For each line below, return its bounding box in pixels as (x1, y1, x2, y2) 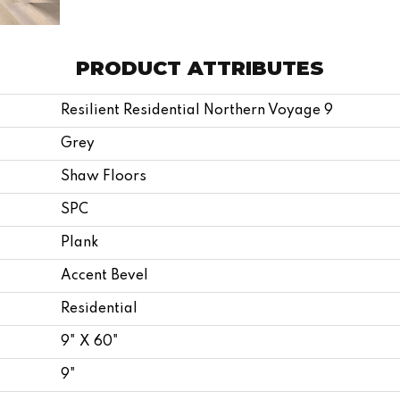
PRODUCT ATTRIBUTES (76, 55, 324, 80)
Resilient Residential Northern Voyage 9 (61, 103, 333, 118)
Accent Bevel (61, 268, 148, 283)
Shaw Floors (61, 169, 146, 184)
